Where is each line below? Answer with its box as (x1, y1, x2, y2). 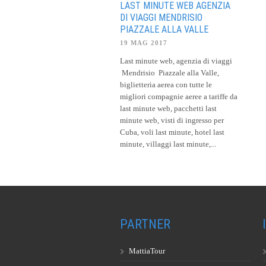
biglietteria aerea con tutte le (120, 80, 212, 89)
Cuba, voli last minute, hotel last (120, 127, 224, 137)
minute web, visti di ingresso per (120, 115, 224, 125)
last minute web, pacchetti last (120, 103, 217, 113)
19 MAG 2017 (120, 39, 167, 46)
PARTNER (120, 216, 170, 232)
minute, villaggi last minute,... (120, 139, 216, 148)
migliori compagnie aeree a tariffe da (120, 91, 237, 101)
